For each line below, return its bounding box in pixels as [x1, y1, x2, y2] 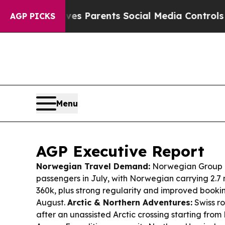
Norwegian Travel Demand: [36, 161, 150, 172]
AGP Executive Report [36, 142, 204, 161]
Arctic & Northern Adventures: [67, 197, 192, 208]
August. [36, 197, 67, 208]
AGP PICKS [10, 11, 55, 21]
